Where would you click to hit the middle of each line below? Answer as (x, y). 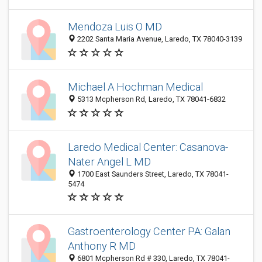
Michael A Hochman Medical (135, 87)
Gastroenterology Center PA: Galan (149, 231)
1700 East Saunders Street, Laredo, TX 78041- (152, 174)
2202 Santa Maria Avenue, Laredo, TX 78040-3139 (159, 39)
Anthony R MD (102, 246)
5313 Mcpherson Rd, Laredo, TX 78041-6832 (151, 99)
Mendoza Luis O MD (115, 27)
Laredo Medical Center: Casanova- (148, 147)
